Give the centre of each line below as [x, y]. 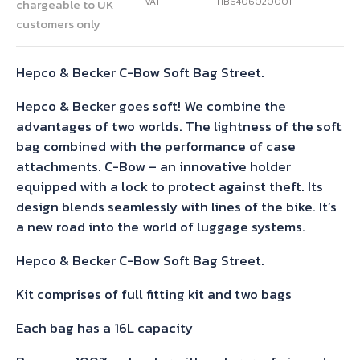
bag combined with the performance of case [156, 147]
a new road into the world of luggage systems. [161, 227]
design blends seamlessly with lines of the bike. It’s [176, 207]
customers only [58, 24]
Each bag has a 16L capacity [104, 328]
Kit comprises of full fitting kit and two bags [154, 295]
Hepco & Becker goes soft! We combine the [151, 106]
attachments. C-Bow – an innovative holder [153, 167]
